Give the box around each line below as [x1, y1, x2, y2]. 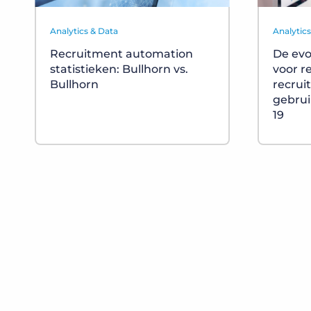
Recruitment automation [50, 47, 193, 61]
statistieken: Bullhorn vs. [50, 62, 188, 76]
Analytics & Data [50, 26, 118, 37]
